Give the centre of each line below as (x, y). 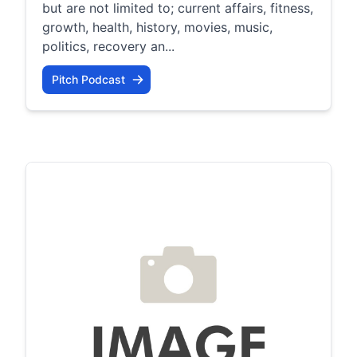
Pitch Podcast (88, 79)
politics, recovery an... (108, 46)
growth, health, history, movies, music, (157, 27)
